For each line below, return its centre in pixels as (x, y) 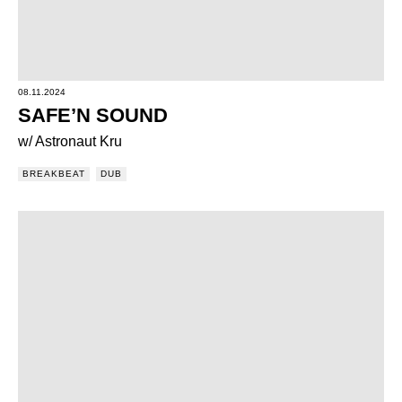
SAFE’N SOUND (93, 115)
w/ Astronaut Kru (70, 141)
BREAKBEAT (54, 174)
